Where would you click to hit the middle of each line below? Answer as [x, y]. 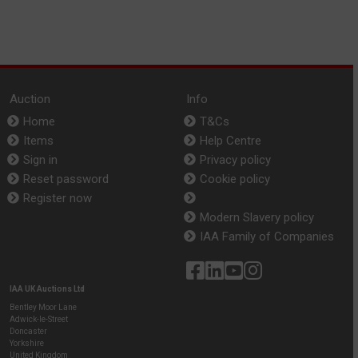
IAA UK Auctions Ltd [47, 288]
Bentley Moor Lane [43, 307]
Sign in [40, 159]
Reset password [66, 179]
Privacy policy [235, 159]
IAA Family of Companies [267, 236]
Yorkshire [27, 343]
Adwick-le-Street [39, 319]
